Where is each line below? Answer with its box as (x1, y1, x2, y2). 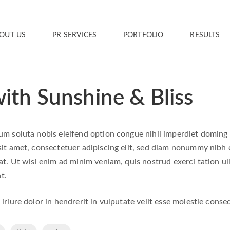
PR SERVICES (52, 32, 97, 39)
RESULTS (190, 32, 220, 39)
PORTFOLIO (123, 32, 164, 39)
